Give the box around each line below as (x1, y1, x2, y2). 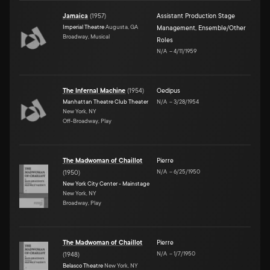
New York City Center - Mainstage (63, 180, 149, 187)
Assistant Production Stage (157, 12, 235, 20)
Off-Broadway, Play (63, 117, 111, 124)
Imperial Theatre (63, 23, 104, 30)
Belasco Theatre (63, 262, 103, 269)
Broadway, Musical (63, 33, 110, 40)
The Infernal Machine (63, 87, 125, 95)
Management (157, 24, 195, 32)
